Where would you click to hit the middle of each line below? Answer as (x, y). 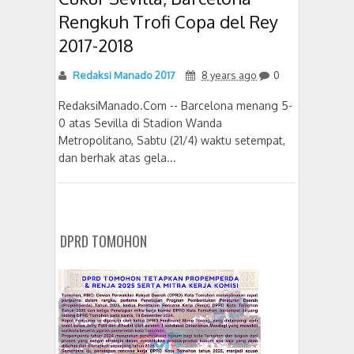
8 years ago (229, 75)
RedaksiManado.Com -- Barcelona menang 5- (175, 105)
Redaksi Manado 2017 (123, 75)
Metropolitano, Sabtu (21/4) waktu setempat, (172, 140)
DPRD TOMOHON (104, 241)
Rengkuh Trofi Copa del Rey (168, 21)
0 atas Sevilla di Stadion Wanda (140, 122)
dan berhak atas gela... (117, 157)
